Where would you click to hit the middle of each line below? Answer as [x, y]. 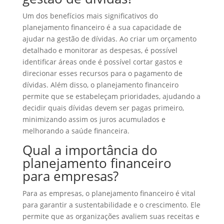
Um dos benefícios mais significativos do [90, 16]
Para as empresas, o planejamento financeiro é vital [109, 193]
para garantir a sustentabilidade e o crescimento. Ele [111, 205]
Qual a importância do [90, 150]
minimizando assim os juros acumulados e [94, 119]
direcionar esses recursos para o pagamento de [102, 73]
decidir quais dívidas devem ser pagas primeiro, [103, 108]
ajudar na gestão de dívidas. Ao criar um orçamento [109, 39]
